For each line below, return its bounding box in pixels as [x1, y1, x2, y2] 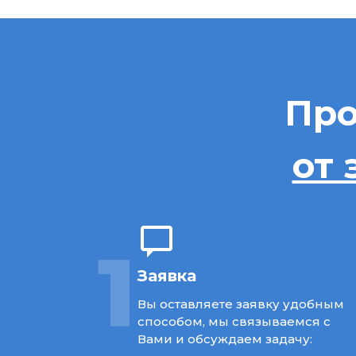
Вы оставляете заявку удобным [137, 296, 345, 311]
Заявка [137, 265, 197, 285]
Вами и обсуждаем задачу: [137, 331, 313, 346]
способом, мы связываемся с [137, 313, 331, 329]
